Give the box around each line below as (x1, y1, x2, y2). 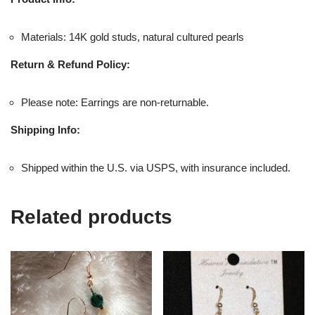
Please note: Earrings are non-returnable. (21, 96, 209, 108)
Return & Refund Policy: (11, 58, 130, 70)
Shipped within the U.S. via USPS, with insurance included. (21, 161, 290, 174)
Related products (11, 205, 172, 228)
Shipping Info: (11, 123, 80, 136)
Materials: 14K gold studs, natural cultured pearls (21, 30, 244, 43)
